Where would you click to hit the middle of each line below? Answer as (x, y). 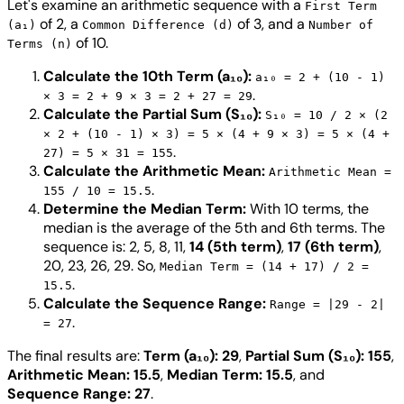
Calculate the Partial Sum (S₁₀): (152, 115)
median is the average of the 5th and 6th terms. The (214, 228)
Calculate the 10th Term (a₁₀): (147, 77)
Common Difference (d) (158, 25)
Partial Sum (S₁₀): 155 (318, 356)
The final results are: (75, 356)
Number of (341, 25)
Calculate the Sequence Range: (155, 304)
